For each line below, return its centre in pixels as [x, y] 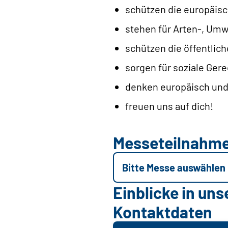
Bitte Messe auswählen [174, 168]
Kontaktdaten [163, 212]
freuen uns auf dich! [169, 106]
